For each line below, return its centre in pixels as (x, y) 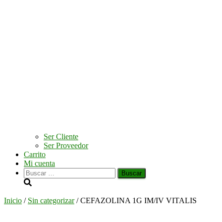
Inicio (13, 200)
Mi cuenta (39, 163)
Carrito (35, 154)
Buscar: (35, 172)
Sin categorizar (51, 200)
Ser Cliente (61, 137)
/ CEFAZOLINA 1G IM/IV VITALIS (136, 200)
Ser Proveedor (66, 145)
